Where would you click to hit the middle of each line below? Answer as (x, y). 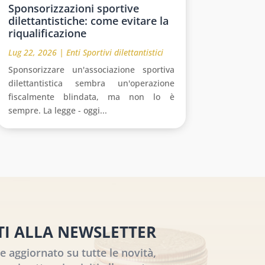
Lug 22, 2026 (32, 52)
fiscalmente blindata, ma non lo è (91, 96)
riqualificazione (47, 33)
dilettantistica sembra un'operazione (91, 83)
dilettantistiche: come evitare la (88, 20)
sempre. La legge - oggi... (57, 110)
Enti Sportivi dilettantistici (114, 52)
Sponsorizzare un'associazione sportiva (91, 69)
